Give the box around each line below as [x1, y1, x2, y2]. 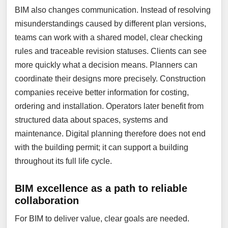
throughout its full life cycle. [15, 157, 112, 165]
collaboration [15, 195, 79, 206]
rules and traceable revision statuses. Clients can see [15, 47, 207, 55]
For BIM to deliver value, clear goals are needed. [15, 214, 189, 223]
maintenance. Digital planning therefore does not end [15, 129, 206, 138]
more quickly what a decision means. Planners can [15, 61, 197, 69]
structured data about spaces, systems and [15, 116, 168, 124]
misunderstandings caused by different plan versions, [15, 19, 206, 28]
